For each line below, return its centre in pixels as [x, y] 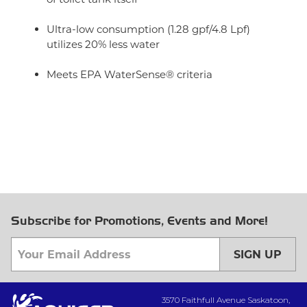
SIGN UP [258, 254]
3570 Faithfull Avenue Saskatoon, [226, 300]
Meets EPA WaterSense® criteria [130, 74]
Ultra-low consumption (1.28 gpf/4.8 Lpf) [148, 29]
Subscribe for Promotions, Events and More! [139, 221]
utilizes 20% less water [103, 44]
